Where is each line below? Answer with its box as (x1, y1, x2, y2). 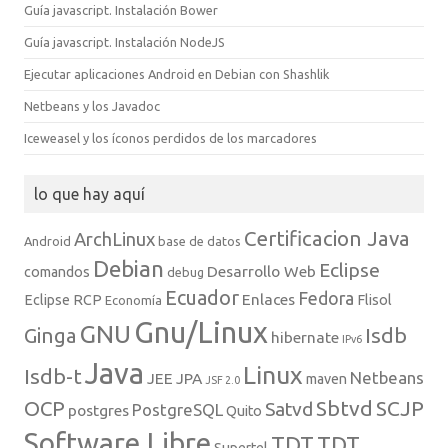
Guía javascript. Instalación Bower (24, 3, 218, 18)
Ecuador (165, 286, 239, 310)
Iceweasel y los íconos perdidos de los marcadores (24, 131, 317, 146)
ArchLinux (74, 229, 155, 250)
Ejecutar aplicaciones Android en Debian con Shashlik (24, 67, 329, 82)
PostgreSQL (132, 400, 223, 420)
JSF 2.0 (205, 374, 240, 387)
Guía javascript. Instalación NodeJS (24, 35, 225, 50)
